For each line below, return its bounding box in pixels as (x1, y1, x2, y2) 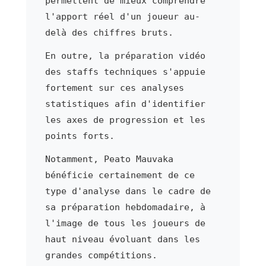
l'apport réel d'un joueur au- (45, 11, 200, 22)
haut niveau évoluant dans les (45, 233, 200, 245)
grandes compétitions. (45, 249, 157, 261)
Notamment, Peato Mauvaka (45, 153, 173, 164)
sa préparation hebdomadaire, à (45, 201, 205, 213)
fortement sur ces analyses (45, 82, 184, 93)
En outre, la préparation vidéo (45, 50, 205, 61)
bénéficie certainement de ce (45, 169, 195, 180)
